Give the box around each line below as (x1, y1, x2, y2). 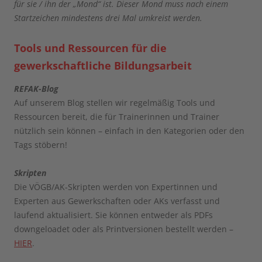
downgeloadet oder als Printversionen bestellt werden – (14, 223, 233, 235)
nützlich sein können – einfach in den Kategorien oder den (14, 125, 244, 137)
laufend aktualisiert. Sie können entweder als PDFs (14, 209, 213, 221)
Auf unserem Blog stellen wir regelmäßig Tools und (14, 97, 215, 109)
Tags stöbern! (14, 139, 67, 151)
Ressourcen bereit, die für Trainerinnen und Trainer (14, 111, 219, 123)
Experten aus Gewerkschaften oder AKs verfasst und (14, 195, 220, 207)
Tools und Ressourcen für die (14, 40, 167, 55)
